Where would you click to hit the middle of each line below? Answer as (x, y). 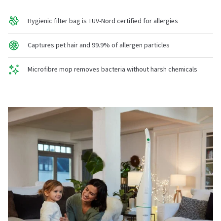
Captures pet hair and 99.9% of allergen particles (99, 45)
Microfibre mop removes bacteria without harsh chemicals (112, 69)
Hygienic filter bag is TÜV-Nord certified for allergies (103, 21)
